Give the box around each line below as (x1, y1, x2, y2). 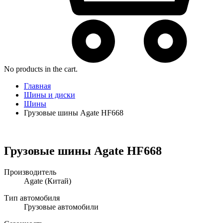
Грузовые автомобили (24, 203, 99, 212)
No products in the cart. (4, 65, 78, 74)
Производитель (4, 168, 56, 177)
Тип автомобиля (4, 194, 60, 203)
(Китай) (43, 177, 71, 186)
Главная (24, 82, 51, 91)
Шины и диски (24, 91, 75, 100)
